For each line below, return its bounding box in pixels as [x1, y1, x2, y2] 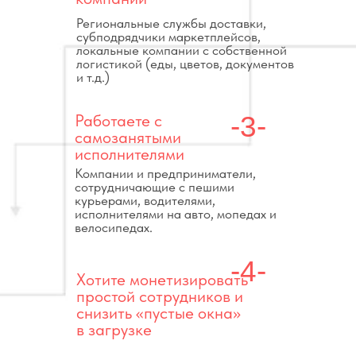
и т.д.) [76, 69, 110, 85]
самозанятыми [75, 127, 181, 147]
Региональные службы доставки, [76, 15, 266, 31]
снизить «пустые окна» [76, 303, 241, 323]
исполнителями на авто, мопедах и [75, 206, 277, 222]
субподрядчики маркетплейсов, [76, 29, 261, 44]
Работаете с [75, 110, 162, 130]
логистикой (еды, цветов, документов [76, 56, 294, 72]
